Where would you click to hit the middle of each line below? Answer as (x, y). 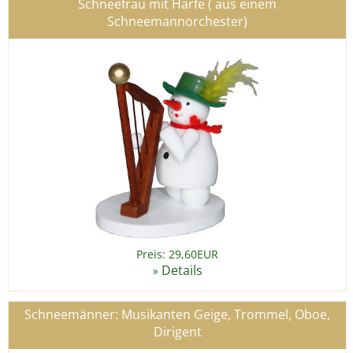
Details (182, 271)
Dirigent (177, 332)
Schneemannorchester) (177, 22)
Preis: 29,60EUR (177, 255)
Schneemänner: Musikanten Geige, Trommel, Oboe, (177, 315)
